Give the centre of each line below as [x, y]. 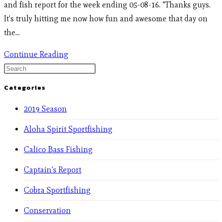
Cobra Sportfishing [57, 190]
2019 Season [45, 109]
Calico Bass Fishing [58, 149]
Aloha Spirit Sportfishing [68, 129]
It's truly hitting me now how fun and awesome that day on [106, 19]
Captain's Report [53, 169]
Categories [25, 87]
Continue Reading [36, 55]
